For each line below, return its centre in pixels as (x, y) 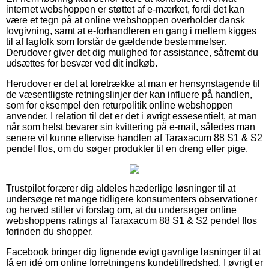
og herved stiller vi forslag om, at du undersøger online (121, 210)
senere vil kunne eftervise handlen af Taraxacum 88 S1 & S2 (134, 138)
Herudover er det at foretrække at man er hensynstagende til (133, 83)
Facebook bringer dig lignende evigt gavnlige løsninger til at (133, 252)
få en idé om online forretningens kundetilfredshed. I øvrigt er (134, 262)
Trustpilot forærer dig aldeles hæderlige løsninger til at (121, 188)
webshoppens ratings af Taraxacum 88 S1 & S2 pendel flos (131, 220)
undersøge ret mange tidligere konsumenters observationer (131, 199)
